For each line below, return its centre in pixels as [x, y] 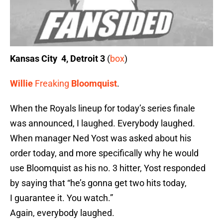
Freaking [52, 84]
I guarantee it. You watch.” [61, 198]
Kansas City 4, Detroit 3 [57, 59]
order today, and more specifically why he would [104, 153]
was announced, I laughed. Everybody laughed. [103, 123]
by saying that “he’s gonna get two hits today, [98, 183]
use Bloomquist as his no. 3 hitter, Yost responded [108, 168]
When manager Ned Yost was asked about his [101, 138]
